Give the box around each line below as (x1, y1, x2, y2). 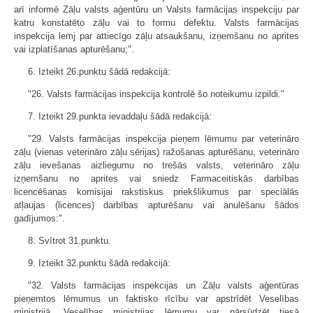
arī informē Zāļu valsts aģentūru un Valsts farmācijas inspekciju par (14, 4, 299, 15)
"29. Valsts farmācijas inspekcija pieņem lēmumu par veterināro (28, 133, 299, 144)
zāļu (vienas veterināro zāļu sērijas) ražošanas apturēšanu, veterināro (14, 147, 299, 157)
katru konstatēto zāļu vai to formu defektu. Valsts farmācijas (14, 17, 299, 28)
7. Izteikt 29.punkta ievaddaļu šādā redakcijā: (28, 111, 212, 122)
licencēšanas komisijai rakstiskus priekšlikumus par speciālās (14, 187, 299, 197)
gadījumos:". (14, 213, 65, 224)
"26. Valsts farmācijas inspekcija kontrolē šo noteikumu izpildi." (28, 89, 284, 99)
